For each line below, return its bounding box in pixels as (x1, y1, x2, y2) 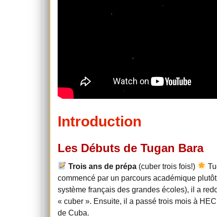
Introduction (58, 113, 141, 129)
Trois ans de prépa (68, 162, 137, 170)
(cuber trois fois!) (137, 162, 198, 170)
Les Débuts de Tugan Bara (58, 141, 203, 155)
